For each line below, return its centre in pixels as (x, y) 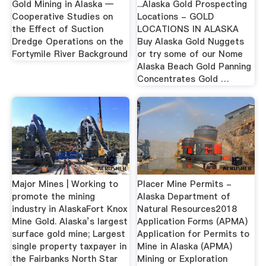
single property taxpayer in (69, 246)
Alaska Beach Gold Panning (194, 66)
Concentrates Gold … (183, 79)
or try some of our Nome (190, 54)
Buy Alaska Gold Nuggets (191, 41)
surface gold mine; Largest (68, 234)
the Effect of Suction (57, 29)
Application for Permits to (194, 234)
